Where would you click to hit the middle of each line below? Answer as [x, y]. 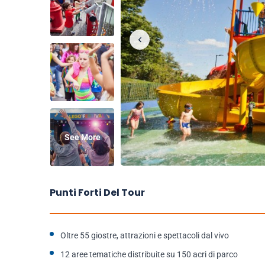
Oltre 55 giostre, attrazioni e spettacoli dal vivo [145, 235]
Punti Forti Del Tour [97, 193]
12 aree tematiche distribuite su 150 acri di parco [149, 254]
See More [82, 137]
